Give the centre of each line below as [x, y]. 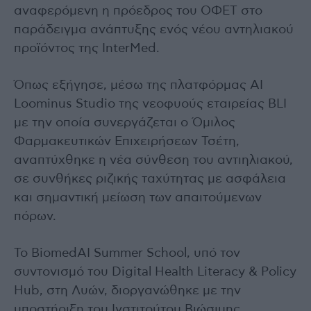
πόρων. [35, 216]
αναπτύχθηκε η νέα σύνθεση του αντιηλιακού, [153, 160]
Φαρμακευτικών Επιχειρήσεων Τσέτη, [127, 141]
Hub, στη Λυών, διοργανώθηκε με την [127, 291]
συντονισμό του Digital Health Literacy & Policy [155, 272]
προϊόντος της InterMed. [87, 48]
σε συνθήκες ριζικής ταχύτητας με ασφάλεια [150, 179]
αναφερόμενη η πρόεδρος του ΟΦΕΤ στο [138, 11]
